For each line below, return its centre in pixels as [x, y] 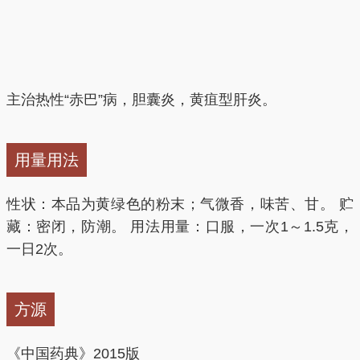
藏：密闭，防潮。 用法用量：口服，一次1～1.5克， [180, 227]
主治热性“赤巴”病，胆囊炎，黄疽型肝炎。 [141, 100]
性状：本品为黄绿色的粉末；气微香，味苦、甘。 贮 [180, 204]
